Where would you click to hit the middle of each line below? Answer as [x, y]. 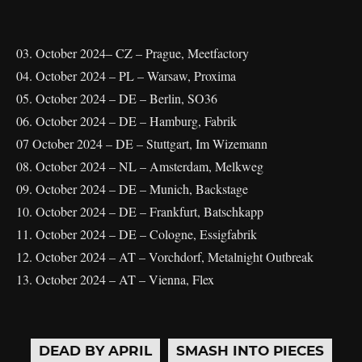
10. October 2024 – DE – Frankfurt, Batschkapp [140, 211]
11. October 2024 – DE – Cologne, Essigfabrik [137, 234]
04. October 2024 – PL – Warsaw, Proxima [126, 75]
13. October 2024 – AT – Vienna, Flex [115, 279]
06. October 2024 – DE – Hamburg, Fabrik [126, 120]
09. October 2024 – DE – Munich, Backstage [132, 188]
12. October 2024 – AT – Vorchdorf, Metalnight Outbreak [165, 256]
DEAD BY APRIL [95, 350]
